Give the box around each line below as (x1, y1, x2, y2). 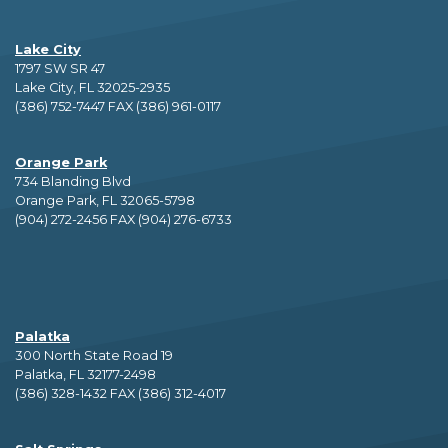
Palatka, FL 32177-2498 (15, 367, 156, 383)
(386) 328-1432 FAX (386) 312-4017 (15, 386, 226, 402)
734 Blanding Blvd (15, 174, 131, 190)
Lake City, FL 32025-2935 (15, 80, 170, 96)
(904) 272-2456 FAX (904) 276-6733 (15, 212, 232, 228)
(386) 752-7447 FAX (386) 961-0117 (15, 99, 221, 115)
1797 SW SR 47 (15, 61, 108, 77)
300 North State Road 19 (15, 348, 173, 364)
